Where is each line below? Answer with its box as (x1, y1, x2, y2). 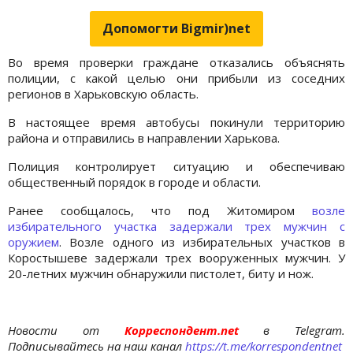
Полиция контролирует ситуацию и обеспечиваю (8, 158, 345, 174)
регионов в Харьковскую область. (8, 85, 199, 102)
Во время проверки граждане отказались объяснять (8, 54, 345, 70)
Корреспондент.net (98, 321, 264, 338)
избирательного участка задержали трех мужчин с (8, 217, 345, 234)
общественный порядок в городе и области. (8, 173, 261, 190)
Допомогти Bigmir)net (102, 19, 251, 37)
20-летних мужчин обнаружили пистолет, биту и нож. (8, 265, 314, 281)
